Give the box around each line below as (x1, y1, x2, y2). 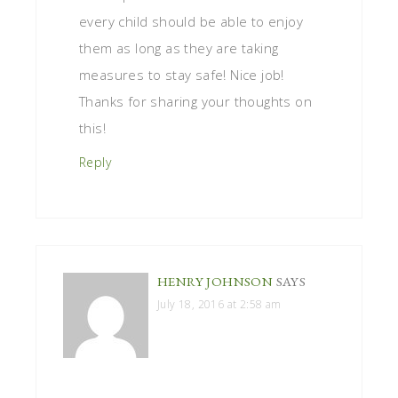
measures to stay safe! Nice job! (79, 65, 284, 84)
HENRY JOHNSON (157, 272, 274, 290)
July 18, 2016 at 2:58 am (157, 296, 282, 312)
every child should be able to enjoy (79, 12, 303, 30)
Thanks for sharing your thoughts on (79, 92, 312, 110)
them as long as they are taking (79, 38, 279, 57)
